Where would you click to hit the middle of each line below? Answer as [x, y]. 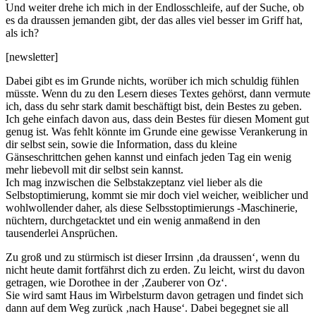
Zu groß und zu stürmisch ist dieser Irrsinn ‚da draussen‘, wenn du [153, 257]
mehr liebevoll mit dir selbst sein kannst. [95, 169]
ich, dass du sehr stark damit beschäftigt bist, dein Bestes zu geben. [154, 106]
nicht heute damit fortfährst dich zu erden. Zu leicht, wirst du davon [155, 269]
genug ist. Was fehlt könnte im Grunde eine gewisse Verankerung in [157, 131]
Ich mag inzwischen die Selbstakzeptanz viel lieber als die [134, 182]
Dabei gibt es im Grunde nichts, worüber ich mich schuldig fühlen [152, 80]
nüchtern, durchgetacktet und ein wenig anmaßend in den [133, 220]
